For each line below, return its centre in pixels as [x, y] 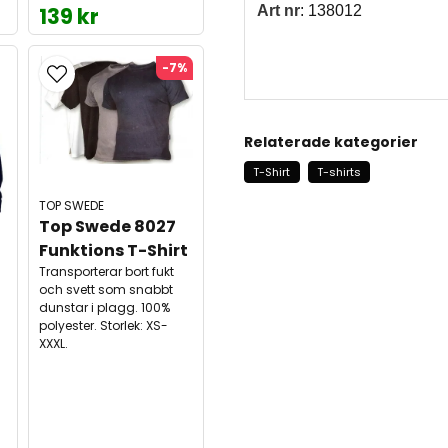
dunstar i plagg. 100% [104, 308]
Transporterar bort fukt [106, 272]
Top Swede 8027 [108, 227]
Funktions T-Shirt [113, 251]
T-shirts [338, 172]
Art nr [278, 11]
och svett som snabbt [105, 290]
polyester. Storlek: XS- [103, 326]
